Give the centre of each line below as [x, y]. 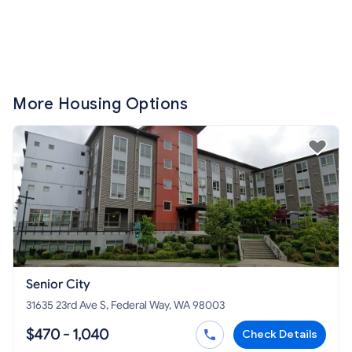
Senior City [58, 285]
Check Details [280, 335]
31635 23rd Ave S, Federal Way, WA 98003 [125, 306]
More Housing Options [100, 104]
